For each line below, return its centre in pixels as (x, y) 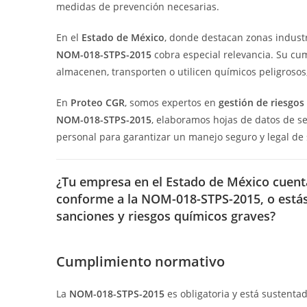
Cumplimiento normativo (140, 261)
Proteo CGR (98, 102)
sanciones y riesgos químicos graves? (166, 216)
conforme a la (99, 199)
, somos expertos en (172, 102)
